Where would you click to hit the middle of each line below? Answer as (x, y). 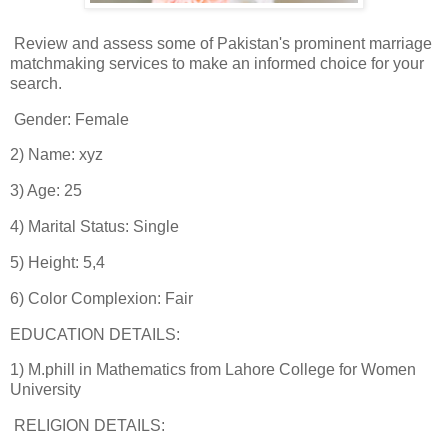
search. (36, 83)
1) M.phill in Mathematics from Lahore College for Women (213, 370)
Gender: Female (69, 119)
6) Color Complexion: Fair (101, 298)
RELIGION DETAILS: (87, 426)
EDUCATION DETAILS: (95, 334)
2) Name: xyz (56, 155)
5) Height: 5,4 (57, 262)
